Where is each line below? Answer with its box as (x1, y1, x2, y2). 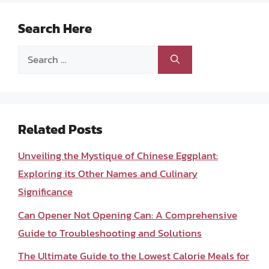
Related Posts (18, 119, 103, 139)
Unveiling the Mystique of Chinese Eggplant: (18, 148, 218, 163)
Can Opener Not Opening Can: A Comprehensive (18, 207, 237, 223)
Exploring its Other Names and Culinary (18, 166, 198, 181)
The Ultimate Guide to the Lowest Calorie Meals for (18, 248, 249, 264)
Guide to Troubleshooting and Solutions (18, 225, 202, 241)
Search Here (18, 19, 92, 38)
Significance (18, 184, 73, 199)
